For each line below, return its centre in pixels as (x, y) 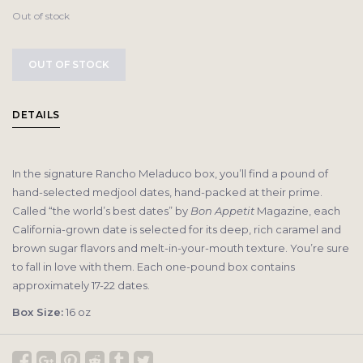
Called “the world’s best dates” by (101, 211)
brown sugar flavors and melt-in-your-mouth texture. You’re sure (181, 248)
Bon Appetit (222, 211)
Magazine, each (297, 211)
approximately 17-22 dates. (81, 286)
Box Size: (38, 312)
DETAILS (36, 115)
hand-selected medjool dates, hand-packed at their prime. (167, 192)
